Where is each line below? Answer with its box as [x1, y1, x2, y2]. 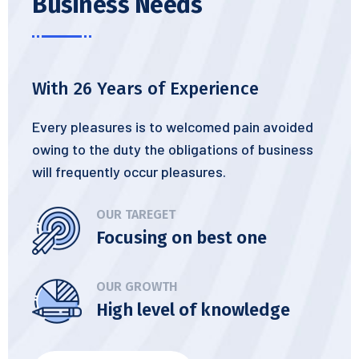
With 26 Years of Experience [32, 78, 259, 99]
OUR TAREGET [96, 207, 175, 222]
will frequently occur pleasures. [32, 163, 226, 180]
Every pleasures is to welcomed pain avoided [32, 118, 313, 135]
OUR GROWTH [96, 279, 178, 294]
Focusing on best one [96, 227, 267, 248]
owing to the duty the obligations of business [32, 140, 313, 158]
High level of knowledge [96, 299, 290, 321]
